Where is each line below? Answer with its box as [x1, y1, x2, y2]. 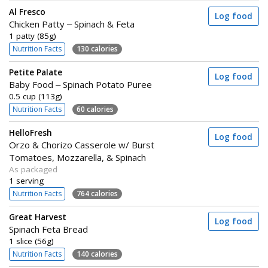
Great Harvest [9, 212, 66, 223]
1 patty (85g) [9, 31, 56, 41]
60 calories [77, 103, 114, 114]
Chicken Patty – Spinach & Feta [9, 18, 135, 30]
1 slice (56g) [9, 236, 54, 246]
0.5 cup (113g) [9, 91, 62, 102]
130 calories [77, 43, 118, 54]
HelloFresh [9, 127, 52, 138]
